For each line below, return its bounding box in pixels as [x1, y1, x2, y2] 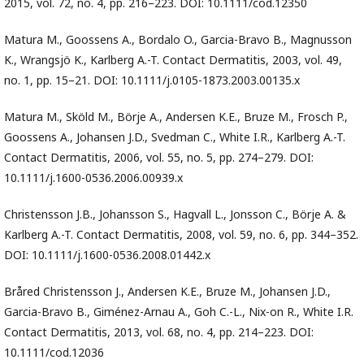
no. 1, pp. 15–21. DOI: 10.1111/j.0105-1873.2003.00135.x [4, 72, 300, 89]
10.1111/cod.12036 [4, 344, 104, 361]
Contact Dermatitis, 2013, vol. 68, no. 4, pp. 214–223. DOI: [4, 324, 314, 340]
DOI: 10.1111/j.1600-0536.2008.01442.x [4, 247, 210, 263]
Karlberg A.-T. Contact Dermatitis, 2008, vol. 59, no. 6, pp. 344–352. [4, 227, 358, 243]
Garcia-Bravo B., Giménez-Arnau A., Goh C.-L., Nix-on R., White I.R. [4, 304, 353, 320]
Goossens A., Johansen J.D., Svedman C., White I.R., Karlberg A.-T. [4, 129, 345, 145]
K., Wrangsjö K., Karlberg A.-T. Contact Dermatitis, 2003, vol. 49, [4, 52, 342, 68]
